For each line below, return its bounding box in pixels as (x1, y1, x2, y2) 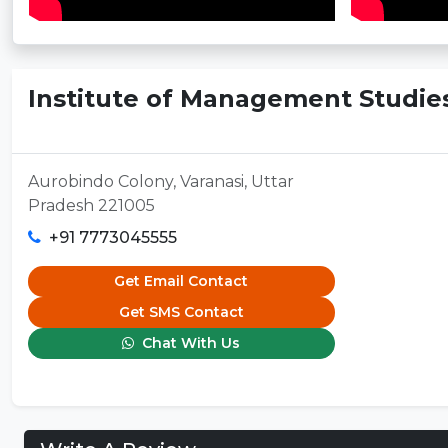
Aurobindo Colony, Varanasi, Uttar (28, 171, 294, 191)
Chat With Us (138, 333, 241, 352)
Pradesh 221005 (28, 195, 155, 215)
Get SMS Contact (118, 302, 244, 321)
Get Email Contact (114, 271, 249, 290)
